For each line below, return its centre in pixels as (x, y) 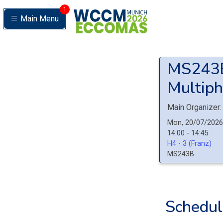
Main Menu (40, 19)
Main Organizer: (194, 107)
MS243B (181, 154)
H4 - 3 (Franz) (189, 144)
